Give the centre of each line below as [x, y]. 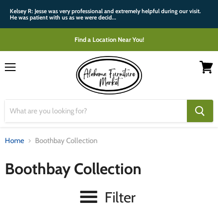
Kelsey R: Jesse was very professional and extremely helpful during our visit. [105, 11]
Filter [120, 197]
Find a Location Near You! [109, 39]
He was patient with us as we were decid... [63, 17]
